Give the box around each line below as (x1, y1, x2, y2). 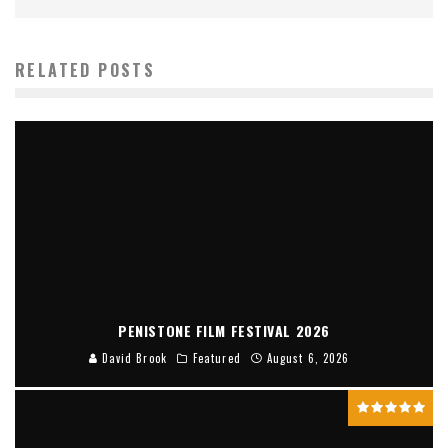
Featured (192, 349, 241, 366)
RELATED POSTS (15, 58, 156, 82)
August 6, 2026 (266, 349, 350, 366)
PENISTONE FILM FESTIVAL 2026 (118, 319, 330, 341)
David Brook (97, 349, 167, 366)
